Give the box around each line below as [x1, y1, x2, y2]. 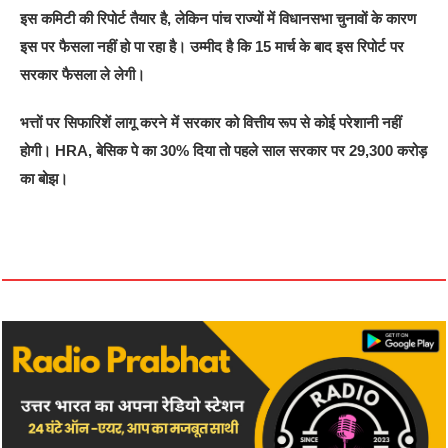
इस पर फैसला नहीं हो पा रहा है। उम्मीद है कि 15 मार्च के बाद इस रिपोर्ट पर [20, 38, 405, 56]
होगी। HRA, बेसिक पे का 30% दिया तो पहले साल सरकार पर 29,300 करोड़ [20, 142, 428, 160]
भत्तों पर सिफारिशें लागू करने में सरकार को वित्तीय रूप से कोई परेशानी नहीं [20, 114, 402, 132]
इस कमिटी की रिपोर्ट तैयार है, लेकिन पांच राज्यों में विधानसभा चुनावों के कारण [20, 10, 417, 28]
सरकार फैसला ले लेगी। [20, 66, 146, 84]
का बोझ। [20, 170, 69, 188]
